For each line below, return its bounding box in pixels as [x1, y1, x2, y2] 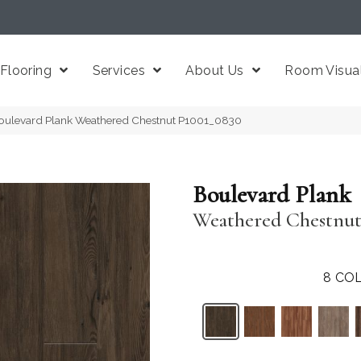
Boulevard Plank [193, 180, 351, 210]
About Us [185, 63, 244, 78]
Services [92, 63, 146, 78]
